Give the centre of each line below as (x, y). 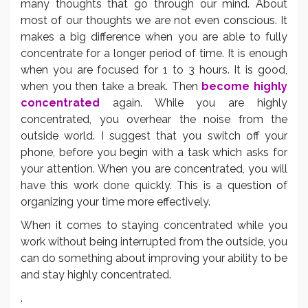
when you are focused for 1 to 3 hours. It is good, (154, 69)
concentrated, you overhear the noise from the (154, 119)
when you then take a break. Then (111, 86)
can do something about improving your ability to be (154, 258)
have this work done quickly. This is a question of (154, 185)
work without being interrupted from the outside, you (154, 241)
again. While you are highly (194, 102)
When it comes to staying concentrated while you (154, 225)
